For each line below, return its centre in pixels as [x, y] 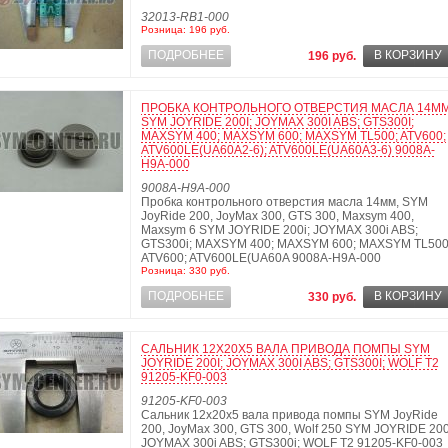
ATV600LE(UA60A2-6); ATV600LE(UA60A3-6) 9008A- [288, 150]
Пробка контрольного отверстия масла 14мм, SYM [284, 202]
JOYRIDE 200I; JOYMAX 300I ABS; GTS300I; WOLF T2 [290, 363]
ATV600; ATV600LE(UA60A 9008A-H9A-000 [261, 258]
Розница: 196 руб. [185, 29]
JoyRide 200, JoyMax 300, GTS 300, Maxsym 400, [277, 216]
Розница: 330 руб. [185, 270]
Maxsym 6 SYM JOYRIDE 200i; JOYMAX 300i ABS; [279, 230]
